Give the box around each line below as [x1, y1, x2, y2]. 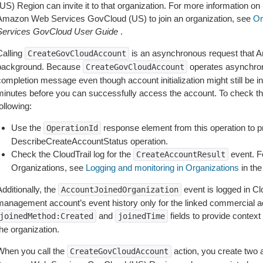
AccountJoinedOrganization [60, 185, 178, 194]
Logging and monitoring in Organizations [85, 163, 239, 173]
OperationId [46, 123, 98, 133]
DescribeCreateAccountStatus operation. [11, 136, 168, 146]
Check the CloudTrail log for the [11, 149, 133, 159]
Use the [11, 123, 43, 133]
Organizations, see [11, 163, 86, 173]
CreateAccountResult [136, 150, 225, 159]
